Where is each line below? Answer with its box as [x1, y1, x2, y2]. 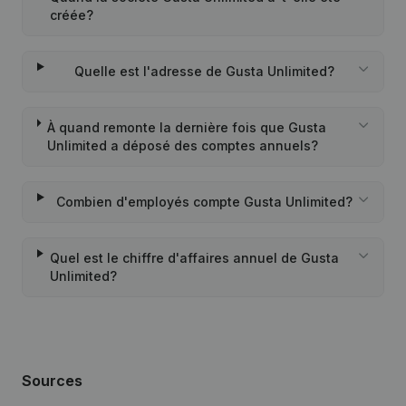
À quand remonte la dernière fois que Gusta [46, 120, 326, 135]
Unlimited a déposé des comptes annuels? [46, 138, 318, 153]
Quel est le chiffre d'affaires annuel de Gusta [49, 250, 339, 266]
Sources [22, 372, 82, 390]
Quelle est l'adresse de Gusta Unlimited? [73, 63, 334, 79]
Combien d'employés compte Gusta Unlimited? [55, 194, 353, 209]
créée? [50, 7, 94, 23]
